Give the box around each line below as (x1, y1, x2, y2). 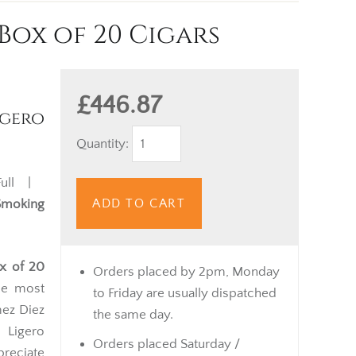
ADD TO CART (92, 195, 186, 211)
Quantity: (76, 136, 132, 151)
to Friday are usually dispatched (93, 285, 277, 300)
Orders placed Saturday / (93, 336, 240, 351)
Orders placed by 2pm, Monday (93, 264, 280, 279)
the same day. (93, 307, 173, 322)
